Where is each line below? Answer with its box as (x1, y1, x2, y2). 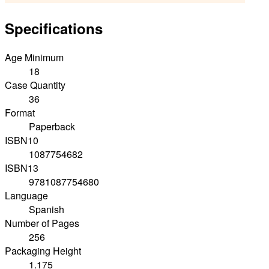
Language (5, 189, 48, 203)
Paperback (29, 119, 75, 134)
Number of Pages (5, 216, 79, 231)
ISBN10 (5, 133, 38, 148)
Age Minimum (5, 50, 64, 65)
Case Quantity (5, 78, 65, 92)
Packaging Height (5, 244, 81, 258)
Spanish (29, 202, 64, 217)
